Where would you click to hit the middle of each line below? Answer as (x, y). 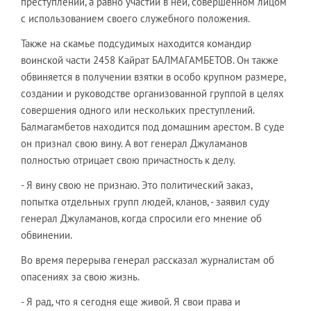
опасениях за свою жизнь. (80, 277)
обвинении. (47, 235)
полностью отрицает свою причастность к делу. (128, 160)
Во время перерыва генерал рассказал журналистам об (148, 260)
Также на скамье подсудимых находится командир (136, 43)
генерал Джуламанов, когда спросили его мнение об (141, 218)
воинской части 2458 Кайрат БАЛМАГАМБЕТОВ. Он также (150, 60)
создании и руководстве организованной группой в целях (152, 93)
